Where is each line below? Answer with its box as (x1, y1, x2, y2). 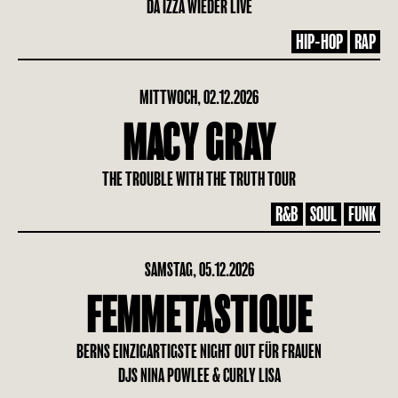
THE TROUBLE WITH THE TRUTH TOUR (102, 169, 296, 189)
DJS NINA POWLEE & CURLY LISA (117, 365, 281, 386)
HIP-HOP (296, 31, 343, 52)
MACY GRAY (122, 118, 276, 170)
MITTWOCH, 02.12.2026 (139, 87, 259, 107)
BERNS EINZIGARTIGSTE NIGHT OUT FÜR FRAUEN (76, 341, 322, 362)
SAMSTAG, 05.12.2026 (144, 259, 254, 280)
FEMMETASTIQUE (85, 291, 313, 342)
